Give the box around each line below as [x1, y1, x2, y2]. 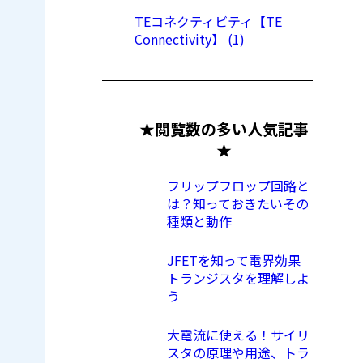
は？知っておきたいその [167, 194, 309, 214]
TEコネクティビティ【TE [135, 11, 282, 31]
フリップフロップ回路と [167, 176, 310, 196]
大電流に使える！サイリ [167, 325, 310, 345]
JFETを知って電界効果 [167, 250, 301, 271]
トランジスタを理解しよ [167, 268, 310, 288]
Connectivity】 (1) [135, 28, 245, 49]
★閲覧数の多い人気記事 [139, 117, 309, 140]
